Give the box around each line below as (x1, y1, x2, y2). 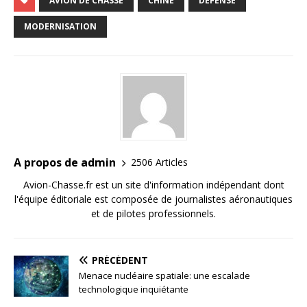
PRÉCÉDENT (92, 253, 148, 267)
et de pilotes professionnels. (91, 206, 216, 220)
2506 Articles (131, 156, 188, 169)
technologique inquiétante (79, 282, 188, 295)
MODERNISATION (24, 20, 97, 32)
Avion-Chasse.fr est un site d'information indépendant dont (23, 177, 284, 191)
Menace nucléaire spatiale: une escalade (79, 269, 250, 282)
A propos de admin (14, 154, 116, 170)
